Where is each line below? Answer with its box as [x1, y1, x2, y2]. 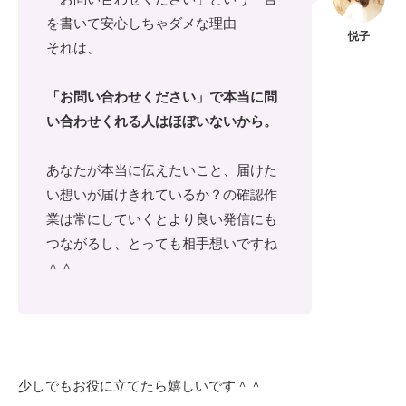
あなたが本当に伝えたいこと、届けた [46, 162, 277, 178]
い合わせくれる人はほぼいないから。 [46, 113, 277, 129]
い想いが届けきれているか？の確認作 [46, 187, 277, 202]
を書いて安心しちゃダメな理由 [46, 15, 237, 31]
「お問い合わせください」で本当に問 [46, 89, 277, 104]
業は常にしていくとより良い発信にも [46, 211, 277, 227]
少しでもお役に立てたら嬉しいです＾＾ [18, 378, 263, 393]
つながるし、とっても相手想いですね [46, 236, 277, 251]
